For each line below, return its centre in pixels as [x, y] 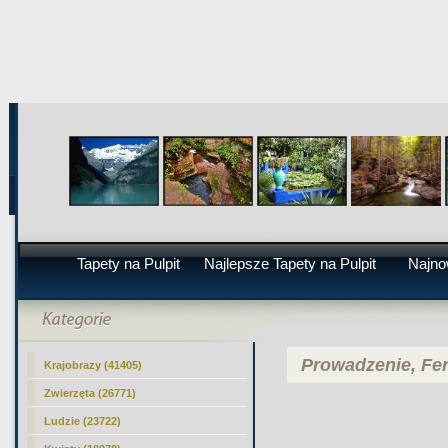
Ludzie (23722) [83, 421]
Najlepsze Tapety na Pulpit [290, 263]
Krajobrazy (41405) [93, 365]
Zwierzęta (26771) [90, 393]
